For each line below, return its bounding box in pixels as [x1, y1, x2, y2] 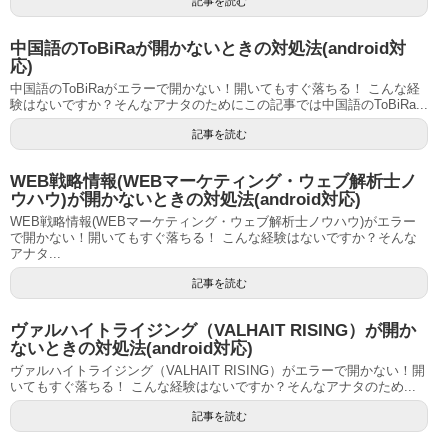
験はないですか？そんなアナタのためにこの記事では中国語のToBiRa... [10, 96, 428, 112]
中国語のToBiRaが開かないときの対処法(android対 [10, 38, 406, 58]
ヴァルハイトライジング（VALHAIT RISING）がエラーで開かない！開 [10, 362, 425, 378]
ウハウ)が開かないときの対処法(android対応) [10, 189, 361, 209]
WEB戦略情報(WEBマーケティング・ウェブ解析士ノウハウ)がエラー [10, 213, 416, 229]
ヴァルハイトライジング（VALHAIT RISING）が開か [10, 320, 416, 340]
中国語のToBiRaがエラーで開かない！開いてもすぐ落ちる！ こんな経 [10, 80, 420, 96]
